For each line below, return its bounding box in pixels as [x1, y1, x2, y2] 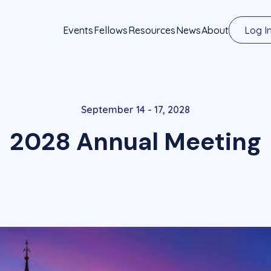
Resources [128, 24, 176, 36]
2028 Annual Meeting [10, 126, 261, 158]
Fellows [94, 24, 128, 36]
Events [63, 24, 94, 36]
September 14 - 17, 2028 [81, 103, 190, 116]
